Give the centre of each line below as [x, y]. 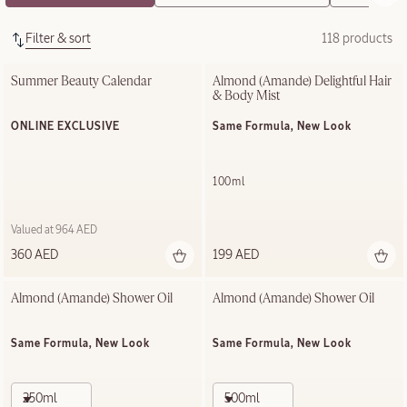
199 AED [236, 255]
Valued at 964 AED [54, 230]
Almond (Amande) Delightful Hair [302, 81]
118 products [357, 39]
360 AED [35, 255]
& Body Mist [246, 96]
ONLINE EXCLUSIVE [65, 127]
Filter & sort [58, 39]
